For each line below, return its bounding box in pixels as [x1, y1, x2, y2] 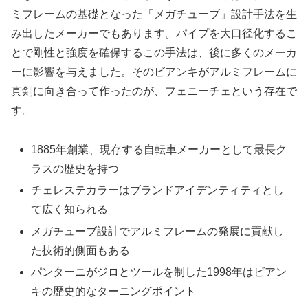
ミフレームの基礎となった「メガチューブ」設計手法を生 [11, 8, 297, 21]
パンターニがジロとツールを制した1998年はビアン [31, 265, 287, 278]
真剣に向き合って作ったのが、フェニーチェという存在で [11, 85, 297, 98]
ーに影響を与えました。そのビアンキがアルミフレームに [11, 66, 297, 78]
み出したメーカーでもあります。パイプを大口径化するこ [11, 27, 297, 40]
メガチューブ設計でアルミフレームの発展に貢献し [31, 225, 285, 237]
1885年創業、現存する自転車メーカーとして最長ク [31, 144, 287, 156]
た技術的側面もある [31, 244, 131, 256]
